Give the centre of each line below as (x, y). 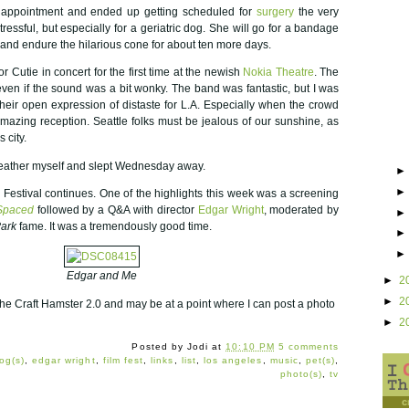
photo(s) (301, 374)
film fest (123, 361)
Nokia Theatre (278, 73)
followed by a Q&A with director (115, 210)
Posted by (159, 347)
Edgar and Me (101, 276)
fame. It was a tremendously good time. (115, 227)
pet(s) (320, 361)
